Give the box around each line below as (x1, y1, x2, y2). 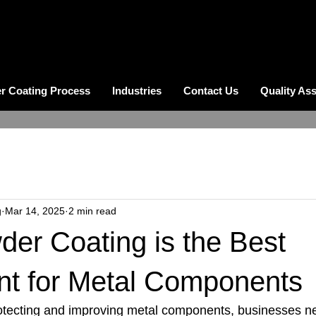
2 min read (68, 205, 116, 217)
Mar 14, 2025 (5, 205, 65, 217)
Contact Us (183, 85, 238, 97)
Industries (111, 85, 162, 97)
